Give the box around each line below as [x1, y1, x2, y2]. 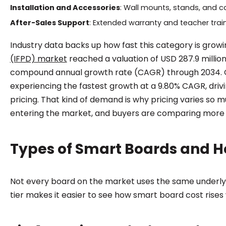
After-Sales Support [10, 17, 89, 28]
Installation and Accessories [10, 2, 120, 13]
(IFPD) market [10, 52, 67, 65]
